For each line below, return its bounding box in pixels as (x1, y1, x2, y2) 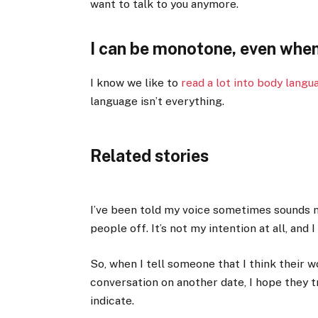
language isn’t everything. (90, 94, 225, 108)
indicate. (90, 293, 135, 307)
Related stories (90, 146, 209, 165)
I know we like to (90, 75, 182, 89)
